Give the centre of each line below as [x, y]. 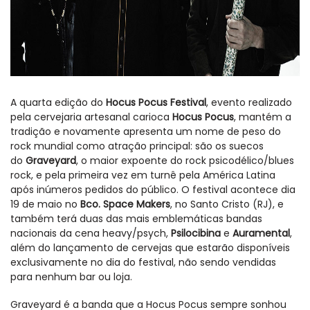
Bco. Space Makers [125, 204]
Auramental [261, 234]
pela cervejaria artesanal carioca [91, 117]
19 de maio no [45, 204]
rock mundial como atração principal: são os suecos [137, 146]
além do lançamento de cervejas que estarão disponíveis [150, 248]
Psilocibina [196, 234]
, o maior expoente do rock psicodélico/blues [185, 161]
